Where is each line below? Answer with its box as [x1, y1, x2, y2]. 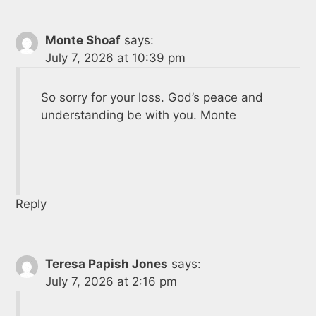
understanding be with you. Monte [40, 107, 236, 122]
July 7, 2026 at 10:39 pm [44, 50, 186, 65]
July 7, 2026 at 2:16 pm [44, 274, 177, 288]
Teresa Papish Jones [44, 256, 168, 271]
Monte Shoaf [44, 32, 121, 47]
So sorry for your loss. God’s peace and [40, 90, 263, 104]
